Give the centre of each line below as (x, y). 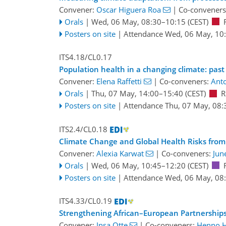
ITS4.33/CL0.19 (86, 201)
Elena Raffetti (119, 81)
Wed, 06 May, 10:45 (126, 165)
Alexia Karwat (120, 153)
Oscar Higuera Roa (129, 9)
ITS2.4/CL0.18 (83, 129)
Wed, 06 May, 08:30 (126, 21)
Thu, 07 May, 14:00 (125, 94)
